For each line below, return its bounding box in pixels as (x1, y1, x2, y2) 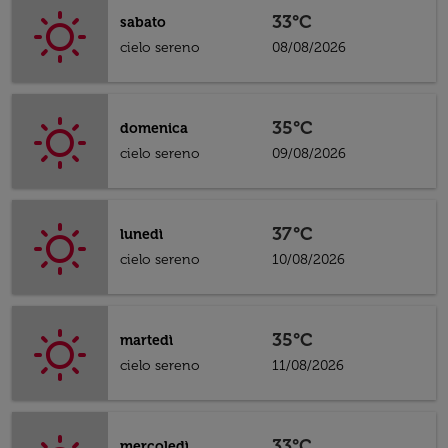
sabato (120, 14, 166, 31)
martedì (120, 332, 173, 349)
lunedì (120, 226, 163, 243)
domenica (120, 120, 188, 137)
